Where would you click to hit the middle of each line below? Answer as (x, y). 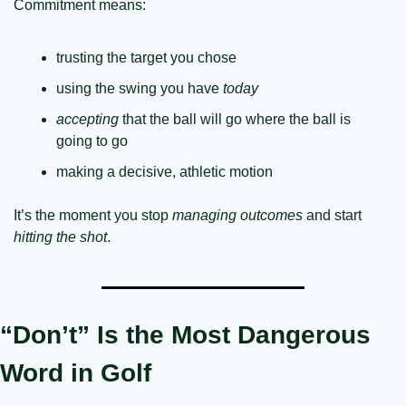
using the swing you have (140, 88)
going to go (92, 141)
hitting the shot (60, 237)
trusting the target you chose (146, 58)
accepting (87, 119)
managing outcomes (237, 215)
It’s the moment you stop (93, 215)
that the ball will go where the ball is (235, 119)
